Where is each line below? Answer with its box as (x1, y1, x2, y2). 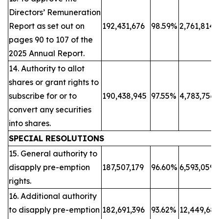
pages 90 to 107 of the (9, 35, 93, 44)
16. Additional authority (9, 191, 97, 201)
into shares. (9, 118, 51, 128)
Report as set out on (9, 21, 87, 31)
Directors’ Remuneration (9, 7, 101, 17)
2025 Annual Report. (9, 48, 85, 58)
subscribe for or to (9, 91, 79, 101)
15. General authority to (9, 149, 97, 158)
